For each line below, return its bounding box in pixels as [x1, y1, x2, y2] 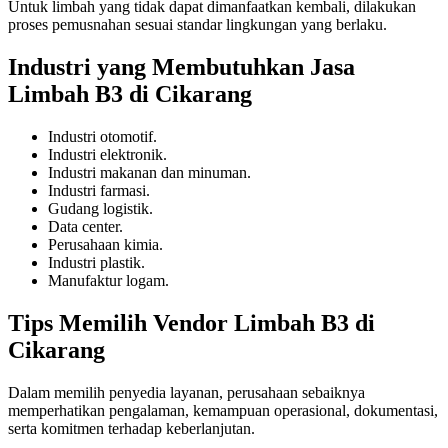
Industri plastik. [48, 253, 145, 271]
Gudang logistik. [48, 199, 153, 217]
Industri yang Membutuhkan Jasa [8, 54, 355, 80]
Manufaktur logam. [48, 271, 169, 289]
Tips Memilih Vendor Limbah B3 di [8, 309, 375, 336]
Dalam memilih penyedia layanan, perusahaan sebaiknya [8, 383, 365, 401]
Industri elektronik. [48, 145, 167, 163]
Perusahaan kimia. [48, 235, 163, 253]
